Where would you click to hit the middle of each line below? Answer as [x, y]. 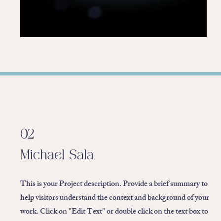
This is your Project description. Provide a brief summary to [114, 185]
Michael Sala [57, 156]
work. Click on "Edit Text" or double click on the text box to [114, 212]
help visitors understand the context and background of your [115, 199]
